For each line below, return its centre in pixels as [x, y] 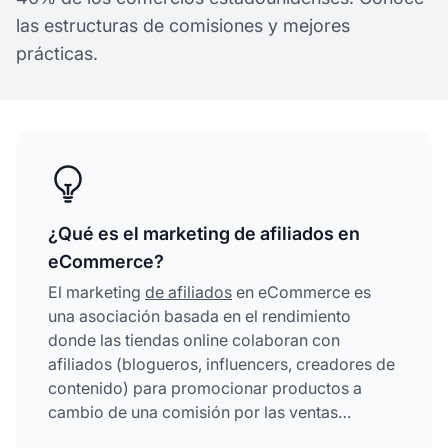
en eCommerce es [301, 291]
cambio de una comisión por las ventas [193, 411]
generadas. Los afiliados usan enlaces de [200, 435]
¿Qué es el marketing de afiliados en [204, 233]
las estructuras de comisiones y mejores [183, 25]
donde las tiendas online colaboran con [194, 339]
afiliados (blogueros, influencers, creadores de [221, 363]
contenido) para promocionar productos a [205, 387]
